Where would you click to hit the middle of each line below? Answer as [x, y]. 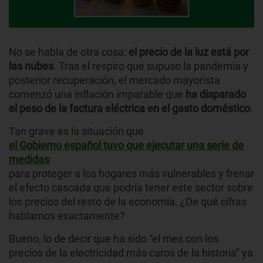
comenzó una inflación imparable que [97, 95]
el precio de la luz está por [189, 52]
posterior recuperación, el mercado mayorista [114, 80]
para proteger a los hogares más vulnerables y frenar [131, 174]
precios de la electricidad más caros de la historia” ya [131, 253]
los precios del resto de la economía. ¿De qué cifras [128, 202]
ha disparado [216, 95]
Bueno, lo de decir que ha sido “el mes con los [114, 239]
